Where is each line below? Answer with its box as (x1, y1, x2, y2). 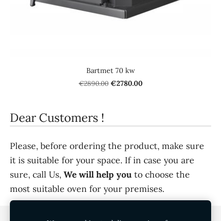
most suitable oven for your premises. (10, 183, 164, 195)
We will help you (64, 169, 132, 181)
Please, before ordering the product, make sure (10, 140, 204, 152)
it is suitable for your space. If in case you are (10, 154, 194, 166)
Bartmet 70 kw (86, 66, 135, 75)
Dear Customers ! (10, 110, 104, 126)
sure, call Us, (10, 169, 64, 181)
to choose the (132, 169, 190, 181)
